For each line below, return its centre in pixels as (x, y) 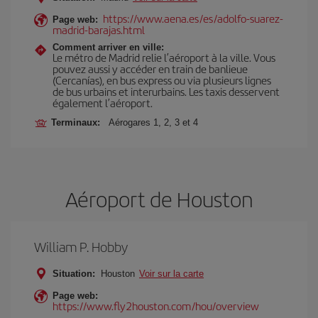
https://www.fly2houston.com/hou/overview (156, 306)
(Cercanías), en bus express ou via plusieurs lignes (162, 80)
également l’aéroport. (103, 103)
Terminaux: (78, 122)
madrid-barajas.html (99, 29)
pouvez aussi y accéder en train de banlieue (150, 68)
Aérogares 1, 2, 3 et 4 (153, 122)
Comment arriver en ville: (108, 47)
